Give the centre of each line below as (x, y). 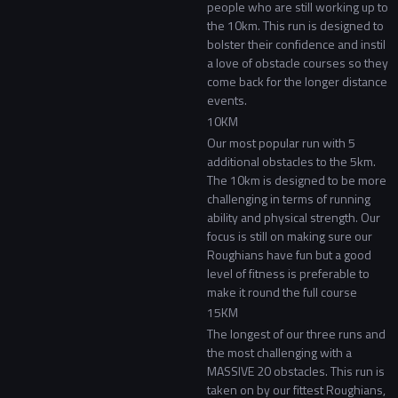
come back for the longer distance (297, 82)
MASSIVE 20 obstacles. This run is (295, 371)
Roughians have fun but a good (289, 254)
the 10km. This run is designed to (295, 26)
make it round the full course (282, 291)
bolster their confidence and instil (296, 44)
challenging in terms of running (288, 198)
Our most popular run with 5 (281, 142)
